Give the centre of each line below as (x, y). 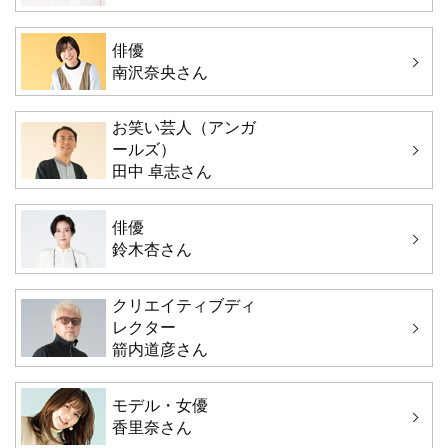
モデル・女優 (159, 405)
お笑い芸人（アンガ (183, 128)
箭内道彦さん (159, 349)
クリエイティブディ (183, 305)
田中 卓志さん (161, 172)
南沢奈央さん (159, 72)
